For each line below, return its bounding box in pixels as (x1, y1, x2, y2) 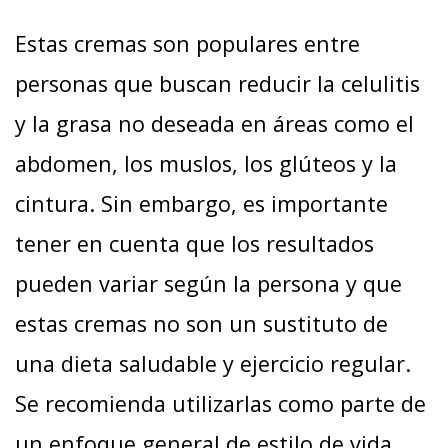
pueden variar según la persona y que (15, 269, 402, 299)
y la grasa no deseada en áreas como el (15, 109, 414, 139)
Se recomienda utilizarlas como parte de (15, 389, 426, 419)
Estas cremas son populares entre (15, 29, 360, 59)
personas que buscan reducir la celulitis (15, 69, 420, 99)
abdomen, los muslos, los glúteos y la (15, 149, 397, 179)
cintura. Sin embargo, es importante (15, 189, 388, 219)
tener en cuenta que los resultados (15, 229, 374, 259)
